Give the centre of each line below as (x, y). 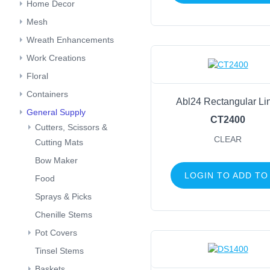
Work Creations (56, 58)
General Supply (56, 112)
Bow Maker (56, 160)
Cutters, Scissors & (71, 127)
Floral (37, 76)
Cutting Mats (59, 142)
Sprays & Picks (63, 196)
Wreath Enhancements (70, 40)
